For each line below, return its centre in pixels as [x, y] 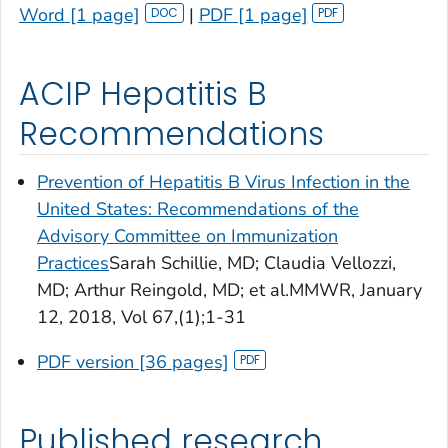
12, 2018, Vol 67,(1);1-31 [141, 316]
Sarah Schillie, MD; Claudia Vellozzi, [252, 262]
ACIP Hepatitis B [143, 94]
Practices [73, 262]
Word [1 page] [79, 15]
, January [386, 289]
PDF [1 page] [253, 15]
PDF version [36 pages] [133, 361]
